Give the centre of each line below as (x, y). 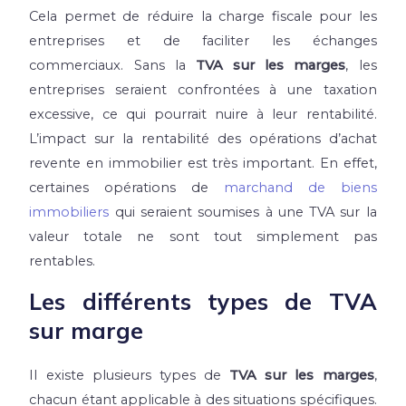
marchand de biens (300, 188)
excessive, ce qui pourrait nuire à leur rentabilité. (203, 115)
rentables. (63, 261)
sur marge (87, 330)
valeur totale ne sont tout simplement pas (203, 237)
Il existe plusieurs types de (130, 375)
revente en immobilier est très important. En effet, (203, 164)
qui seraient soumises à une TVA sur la (243, 213)
